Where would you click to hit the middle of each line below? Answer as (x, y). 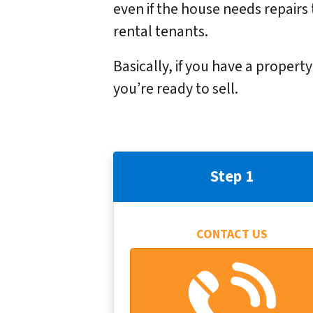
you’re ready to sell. (176, 89)
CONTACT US (232, 235)
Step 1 (232, 176)
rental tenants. (161, 32)
